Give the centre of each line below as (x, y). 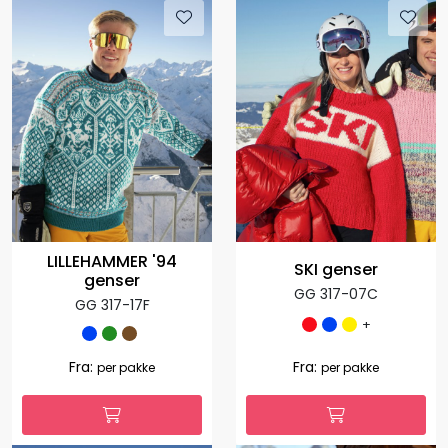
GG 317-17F (112, 305)
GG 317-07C (336, 293)
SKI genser (336, 269)
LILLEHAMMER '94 (112, 262)
